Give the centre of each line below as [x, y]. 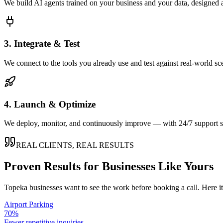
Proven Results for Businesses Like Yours [109, 167]
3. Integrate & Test [42, 44]
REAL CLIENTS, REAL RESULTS [75, 145]
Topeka [16, 188]
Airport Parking [29, 205]
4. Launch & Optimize [50, 104]
